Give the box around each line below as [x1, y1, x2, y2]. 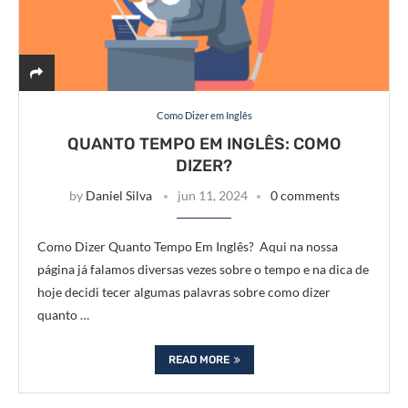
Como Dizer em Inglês [156, 109, 252, 121]
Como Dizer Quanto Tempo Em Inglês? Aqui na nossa [37, 239, 338, 254]
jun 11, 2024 [177, 188, 248, 203]
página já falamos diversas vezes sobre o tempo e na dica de [37, 261, 369, 277]
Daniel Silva [85, 188, 152, 203]
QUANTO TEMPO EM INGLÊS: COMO [66, 134, 342, 154]
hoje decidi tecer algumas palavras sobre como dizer [37, 284, 331, 300]
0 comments [270, 188, 340, 203]
